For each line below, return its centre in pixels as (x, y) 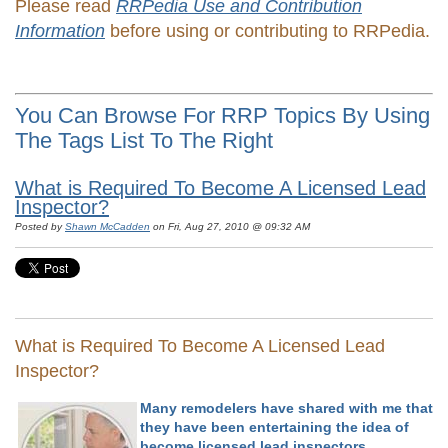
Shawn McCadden (107, 226)
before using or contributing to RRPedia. (270, 30)
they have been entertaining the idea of (274, 427)
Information (60, 30)
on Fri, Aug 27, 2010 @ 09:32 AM (230, 226)
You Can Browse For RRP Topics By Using (222, 115)
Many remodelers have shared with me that (286, 408)
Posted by (38, 226)
